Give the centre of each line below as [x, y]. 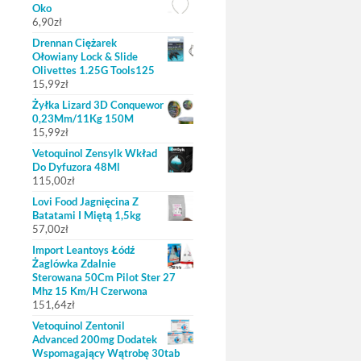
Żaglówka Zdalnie [74, 263]
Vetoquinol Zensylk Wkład [95, 153]
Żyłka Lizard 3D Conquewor [98, 105]
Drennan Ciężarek [75, 43]
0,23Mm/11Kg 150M [83, 118]
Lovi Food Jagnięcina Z [85, 201]
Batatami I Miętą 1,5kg [87, 215]
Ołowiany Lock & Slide [85, 56]
